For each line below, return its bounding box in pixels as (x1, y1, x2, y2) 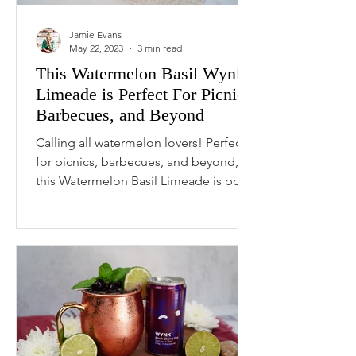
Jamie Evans (69, 29, 122, 41)
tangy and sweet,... (36, 192, 140, 207)
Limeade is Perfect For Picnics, (36, 84, 257, 104)
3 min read (137, 42, 182, 54)
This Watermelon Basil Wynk (36, 64, 245, 83)
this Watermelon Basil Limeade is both (36, 173, 252, 188)
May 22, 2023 (69, 42, 123, 54)
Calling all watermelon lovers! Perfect (36, 135, 246, 150)
